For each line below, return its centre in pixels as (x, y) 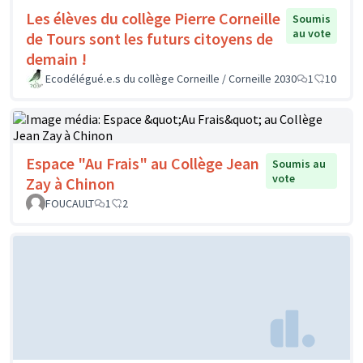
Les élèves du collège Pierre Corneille (153, 18)
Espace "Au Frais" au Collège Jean (143, 163)
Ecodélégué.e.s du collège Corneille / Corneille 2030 (171, 78)
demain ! (56, 58)
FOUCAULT (70, 203)
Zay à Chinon (70, 183)
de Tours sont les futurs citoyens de (149, 38)
